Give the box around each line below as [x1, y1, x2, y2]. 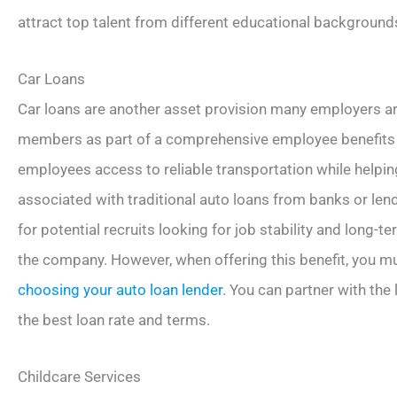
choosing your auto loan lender [18, 280, 222, 299]
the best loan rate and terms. [18, 310, 210, 329]
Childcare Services [18, 367, 141, 385]
